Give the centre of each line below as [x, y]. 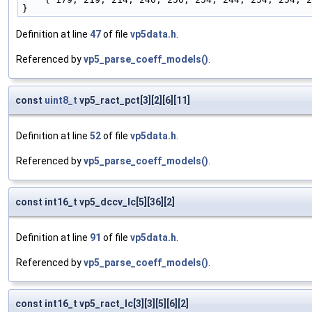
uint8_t [61, 101]
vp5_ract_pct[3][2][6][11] [134, 101]
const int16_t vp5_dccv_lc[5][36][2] [95, 202]
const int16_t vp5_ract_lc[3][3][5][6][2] [102, 304]
